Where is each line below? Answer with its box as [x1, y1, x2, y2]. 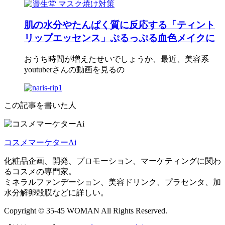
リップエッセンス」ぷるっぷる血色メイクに [24, 33, 215, 44]
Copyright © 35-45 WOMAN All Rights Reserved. [4, 206, 167, 215]
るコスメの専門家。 [4, 167, 76, 176]
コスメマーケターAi [4, 138, 76, 147]
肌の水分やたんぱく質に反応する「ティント [24, 20, 215, 31]
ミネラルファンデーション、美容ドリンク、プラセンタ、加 [4, 177, 221, 186]
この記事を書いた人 [4, 100, 76, 109]
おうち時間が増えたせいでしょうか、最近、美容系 [24, 54, 209, 63]
